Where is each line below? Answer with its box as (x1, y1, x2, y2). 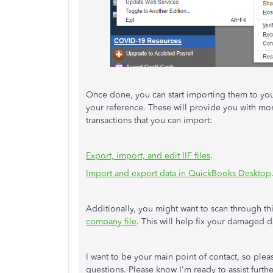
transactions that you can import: (86, 115, 212, 126)
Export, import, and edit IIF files (86, 150, 210, 161)
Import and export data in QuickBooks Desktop (86, 168, 271, 179)
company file (86, 216, 136, 227)
